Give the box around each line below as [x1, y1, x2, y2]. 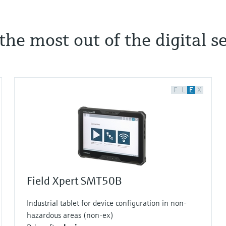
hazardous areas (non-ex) [27, 209, 114, 220]
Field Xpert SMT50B [27, 174, 122, 188]
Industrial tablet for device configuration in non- [27, 197, 187, 208]
